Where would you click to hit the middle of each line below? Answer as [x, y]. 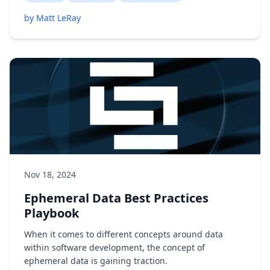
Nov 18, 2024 [50, 174]
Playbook [52, 213]
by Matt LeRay [52, 18]
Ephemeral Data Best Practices [116, 198]
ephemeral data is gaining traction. [96, 261]
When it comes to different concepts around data [124, 234]
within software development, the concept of [115, 247]
